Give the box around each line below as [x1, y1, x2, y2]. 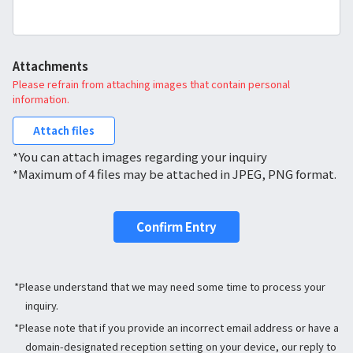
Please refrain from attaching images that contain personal [13, 76, 290, 91]
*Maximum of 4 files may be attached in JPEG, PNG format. [13, 165, 336, 182]
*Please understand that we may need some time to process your [14, 279, 325, 294]
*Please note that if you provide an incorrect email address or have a [14, 320, 339, 335]
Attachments [13, 58, 88, 74]
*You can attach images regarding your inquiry [13, 148, 267, 165]
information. [13, 91, 69, 106]
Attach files [33, 123, 95, 138]
